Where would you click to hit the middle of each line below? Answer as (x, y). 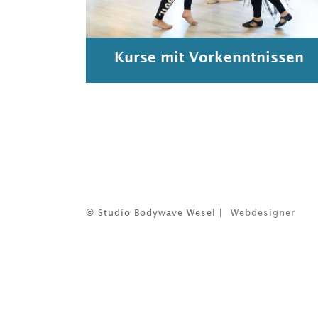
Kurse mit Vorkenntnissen (209, 57)
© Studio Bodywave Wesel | (154, 213)
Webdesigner (263, 213)
